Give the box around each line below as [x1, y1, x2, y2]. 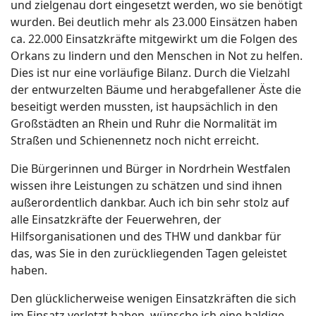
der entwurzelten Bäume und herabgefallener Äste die [11, 82, 301, 97]
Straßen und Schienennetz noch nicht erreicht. [11, 133, 259, 148]
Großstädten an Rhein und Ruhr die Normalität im [11, 116, 277, 131]
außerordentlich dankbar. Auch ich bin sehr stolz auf [11, 195, 289, 210]
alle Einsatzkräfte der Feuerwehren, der [11, 212, 221, 227]
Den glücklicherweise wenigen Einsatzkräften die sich [11, 291, 296, 306]
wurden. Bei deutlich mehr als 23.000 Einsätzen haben [11, 14, 298, 30]
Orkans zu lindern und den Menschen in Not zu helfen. [11, 48, 303, 63]
